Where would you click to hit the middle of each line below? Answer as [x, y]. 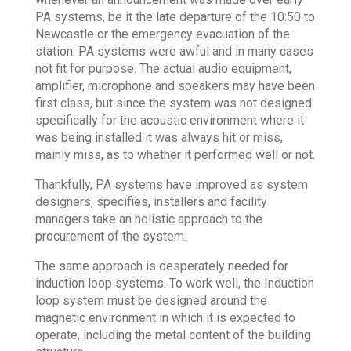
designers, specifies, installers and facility [151, 202]
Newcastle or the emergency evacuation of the [162, 34]
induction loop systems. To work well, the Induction [174, 284]
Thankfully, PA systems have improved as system [171, 185]
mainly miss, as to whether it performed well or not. [175, 155]
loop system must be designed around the [151, 301]
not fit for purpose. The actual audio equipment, [163, 69]
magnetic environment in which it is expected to [165, 318]
